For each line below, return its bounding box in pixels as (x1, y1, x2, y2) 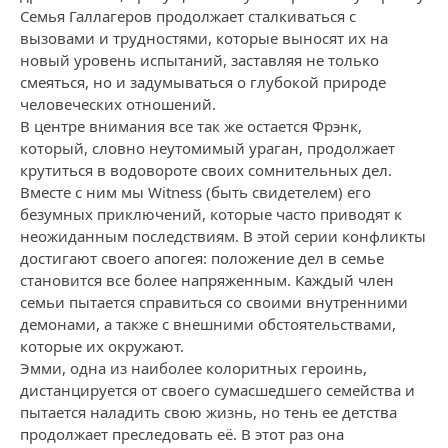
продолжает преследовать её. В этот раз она (20, 424, 344, 444)
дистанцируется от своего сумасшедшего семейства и (20, 380, 415, 400)
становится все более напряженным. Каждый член (20, 270, 394, 290)
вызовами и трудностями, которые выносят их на (20, 28, 388, 48)
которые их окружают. (20, 336, 184, 356)
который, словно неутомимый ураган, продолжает (20, 138, 395, 158)
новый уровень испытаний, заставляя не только (20, 50, 379, 70)
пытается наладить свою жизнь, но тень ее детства (20, 402, 397, 422)
